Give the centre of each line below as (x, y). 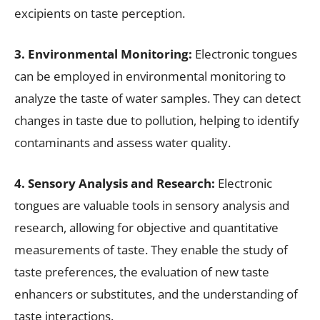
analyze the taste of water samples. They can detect (157, 98)
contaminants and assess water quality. (122, 142)
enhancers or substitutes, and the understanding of (156, 294)
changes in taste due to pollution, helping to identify (157, 120)
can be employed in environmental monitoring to (150, 76)
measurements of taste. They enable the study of (151, 249)
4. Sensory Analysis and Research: (116, 183)
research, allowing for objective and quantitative (146, 227)
